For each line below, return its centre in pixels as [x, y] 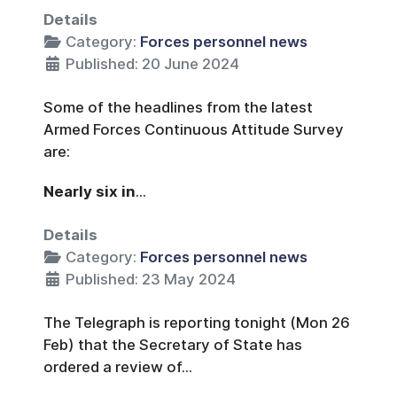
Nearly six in [90, 191]
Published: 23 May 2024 [151, 279]
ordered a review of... [118, 366]
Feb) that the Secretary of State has [173, 344]
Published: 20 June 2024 [152, 63]
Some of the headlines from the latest [178, 107]
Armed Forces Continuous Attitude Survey [194, 129]
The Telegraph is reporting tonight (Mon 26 [197, 322]
